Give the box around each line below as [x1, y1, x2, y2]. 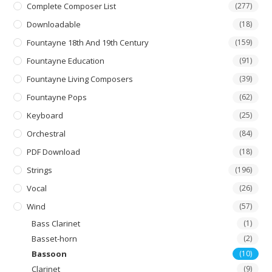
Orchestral [27, 127, 66, 139]
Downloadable [27, 18, 81, 30]
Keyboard [27, 109, 64, 121]
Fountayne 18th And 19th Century [27, 36, 149, 48]
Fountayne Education [27, 55, 105, 66]
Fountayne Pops [27, 91, 87, 103]
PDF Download [27, 146, 81, 157]
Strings [27, 164, 53, 175]
